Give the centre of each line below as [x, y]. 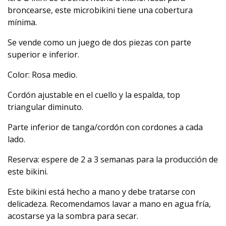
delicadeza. [29, 204]
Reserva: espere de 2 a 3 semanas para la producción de [113, 160]
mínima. [22, 22]
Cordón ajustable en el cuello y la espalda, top [94, 95]
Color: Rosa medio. [42, 75]
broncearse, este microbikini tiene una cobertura [100, 10]
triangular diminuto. [45, 107]
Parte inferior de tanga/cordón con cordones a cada [105, 127]
